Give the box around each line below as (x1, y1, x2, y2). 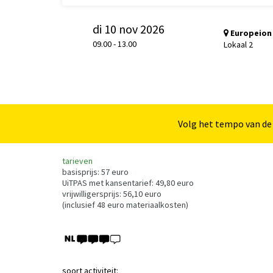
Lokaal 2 (224, 38, 253, 50)
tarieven (62, 155, 93, 166)
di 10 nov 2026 (93, 21, 165, 37)
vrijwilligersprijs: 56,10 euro (62, 188, 163, 199)
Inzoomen (177, 91, 221, 104)
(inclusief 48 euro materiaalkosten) (62, 199, 190, 210)
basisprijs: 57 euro (62, 166, 130, 177)
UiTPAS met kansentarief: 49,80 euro (62, 177, 196, 188)
